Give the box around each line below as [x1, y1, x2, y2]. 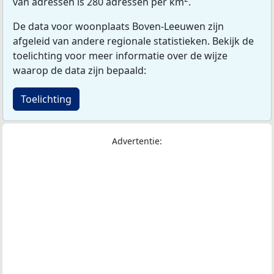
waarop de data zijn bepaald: [13, 64, 146, 78]
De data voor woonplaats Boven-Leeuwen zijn [13, 20, 224, 34]
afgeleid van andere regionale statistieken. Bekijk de [13, 34, 254, 48]
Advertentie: [112, 135, 162, 147]
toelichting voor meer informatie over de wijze [13, 49, 228, 63]
